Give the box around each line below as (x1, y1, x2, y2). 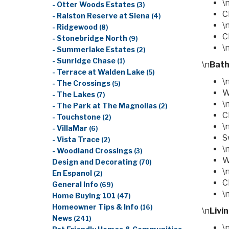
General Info (52, 180, 100, 189)
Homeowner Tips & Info (52, 203, 140, 211)
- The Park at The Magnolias (52, 102, 158, 110)
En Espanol (52, 169, 94, 177)
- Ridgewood (52, 23, 99, 31)
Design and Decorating (52, 158, 139, 166)
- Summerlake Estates (52, 45, 136, 54)
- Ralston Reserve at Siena (52, 12, 151, 20)
